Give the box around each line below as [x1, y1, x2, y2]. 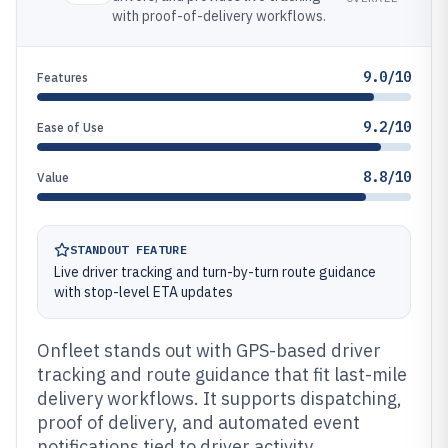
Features [37, 70, 88, 85]
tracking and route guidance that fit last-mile [37, 363, 407, 386]
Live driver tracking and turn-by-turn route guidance [54, 263, 376, 281]
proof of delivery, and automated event [37, 411, 360, 434]
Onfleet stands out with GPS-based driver [37, 339, 381, 362]
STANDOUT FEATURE [70, 242, 187, 257]
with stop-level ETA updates [54, 283, 233, 301]
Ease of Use [37, 120, 104, 135]
